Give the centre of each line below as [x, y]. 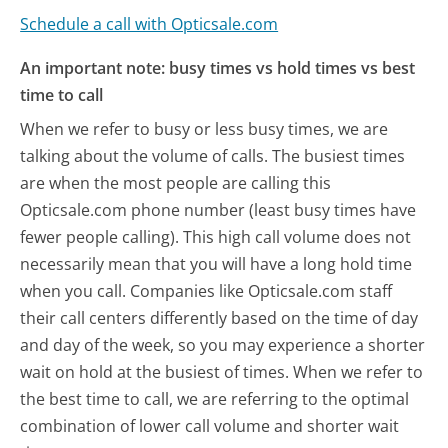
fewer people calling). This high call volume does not [216, 236]
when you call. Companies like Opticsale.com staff [206, 290]
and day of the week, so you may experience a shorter [223, 344]
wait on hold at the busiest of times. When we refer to [222, 371]
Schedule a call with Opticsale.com [149, 23]
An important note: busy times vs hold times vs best [218, 68]
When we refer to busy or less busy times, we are [204, 128]
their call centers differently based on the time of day [219, 317]
